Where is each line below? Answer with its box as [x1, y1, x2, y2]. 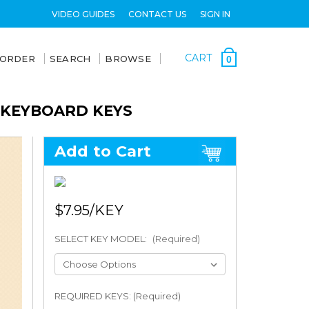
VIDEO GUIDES [51, 8, 114, 19]
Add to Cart [54, 142, 152, 161]
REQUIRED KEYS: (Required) [54, 290, 181, 301]
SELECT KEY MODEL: [54, 233, 149, 244]
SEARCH [49, 53, 91, 64]
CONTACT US [128, 8, 186, 19]
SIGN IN [199, 8, 230, 19]
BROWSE [105, 53, 151, 64]
